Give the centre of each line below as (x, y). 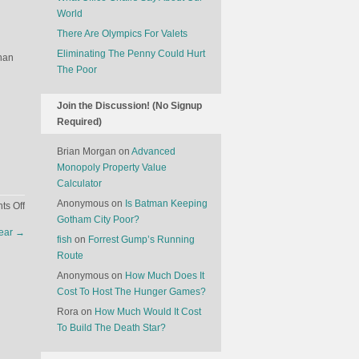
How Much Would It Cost (148, 312)
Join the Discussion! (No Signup (129, 106)
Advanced (153, 151)
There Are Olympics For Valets (122, 34)
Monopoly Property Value (112, 167)
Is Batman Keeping (166, 204)
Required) (79, 122)
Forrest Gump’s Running (141, 240)
